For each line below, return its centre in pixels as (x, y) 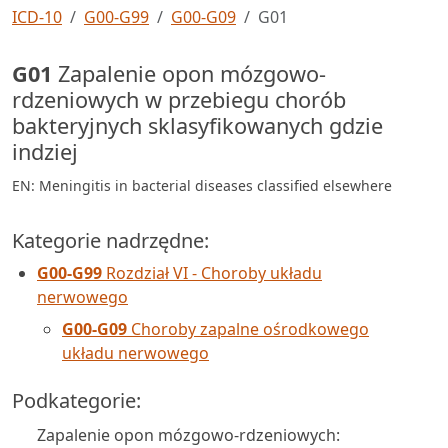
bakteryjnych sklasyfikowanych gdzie (197, 125)
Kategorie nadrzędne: (110, 240)
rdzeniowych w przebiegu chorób (179, 99)
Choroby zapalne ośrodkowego (248, 329)
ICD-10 (37, 17)
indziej (45, 151)
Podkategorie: (76, 400)
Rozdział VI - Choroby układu (212, 273)
